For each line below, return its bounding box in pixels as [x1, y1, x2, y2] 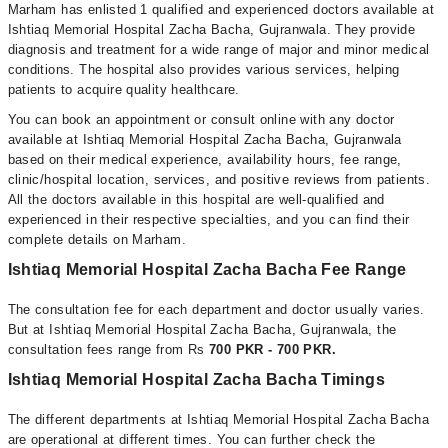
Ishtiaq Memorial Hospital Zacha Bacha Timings [7, 371, 386, 388]
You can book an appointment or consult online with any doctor [7, 112, 395, 127]
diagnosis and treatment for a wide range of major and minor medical [7, 42, 430, 57]
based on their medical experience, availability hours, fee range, [7, 152, 402, 167]
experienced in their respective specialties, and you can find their [7, 212, 410, 227]
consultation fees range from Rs [7, 342, 209, 357]
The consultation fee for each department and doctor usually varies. [7, 302, 425, 317]
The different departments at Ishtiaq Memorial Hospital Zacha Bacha [7, 412, 430, 427]
